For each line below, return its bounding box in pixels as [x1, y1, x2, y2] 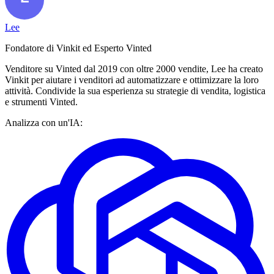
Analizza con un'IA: [5, 117, 83, 128]
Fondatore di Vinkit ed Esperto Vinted [5, 42, 152, 53]
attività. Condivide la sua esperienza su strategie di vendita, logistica [5, 85, 265, 96]
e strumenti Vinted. [5, 96, 78, 107]
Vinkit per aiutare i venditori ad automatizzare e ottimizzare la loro [5, 74, 259, 85]
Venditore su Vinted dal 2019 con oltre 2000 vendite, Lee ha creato [5, 63, 263, 74]
